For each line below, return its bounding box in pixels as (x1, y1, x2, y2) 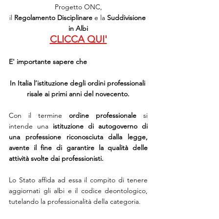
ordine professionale (69, 110, 136, 120)
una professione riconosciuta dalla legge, (9, 132, 148, 141)
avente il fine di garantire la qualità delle (9, 143, 148, 152)
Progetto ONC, (54, 2, 102, 11)
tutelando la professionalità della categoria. (9, 197, 141, 206)
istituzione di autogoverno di (53, 121, 148, 131)
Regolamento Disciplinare (14, 13, 92, 22)
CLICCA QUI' (49, 33, 107, 45)
